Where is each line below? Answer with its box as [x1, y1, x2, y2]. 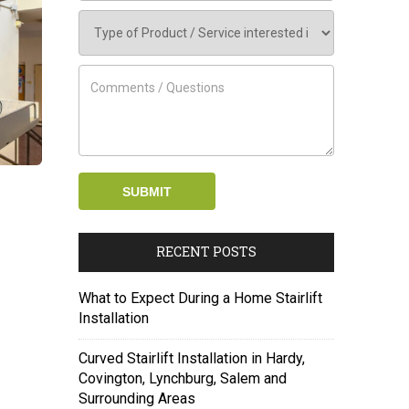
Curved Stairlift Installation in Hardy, [79, 350, 305, 367]
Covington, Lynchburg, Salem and [79, 370, 287, 387]
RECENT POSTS [156, 243, 257, 260]
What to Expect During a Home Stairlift [79, 289, 322, 307]
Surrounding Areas [79, 390, 195, 407]
